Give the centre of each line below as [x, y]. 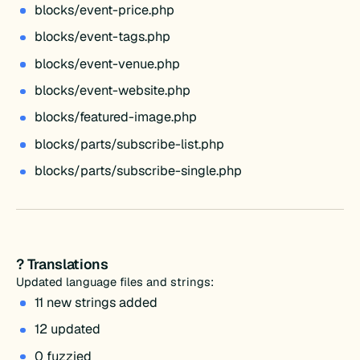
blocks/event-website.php [112, 91]
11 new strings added [96, 302]
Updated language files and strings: [115, 281]
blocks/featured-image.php [115, 117]
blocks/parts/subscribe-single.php [138, 171]
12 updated [67, 329]
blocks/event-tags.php [102, 37]
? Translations [62, 264]
